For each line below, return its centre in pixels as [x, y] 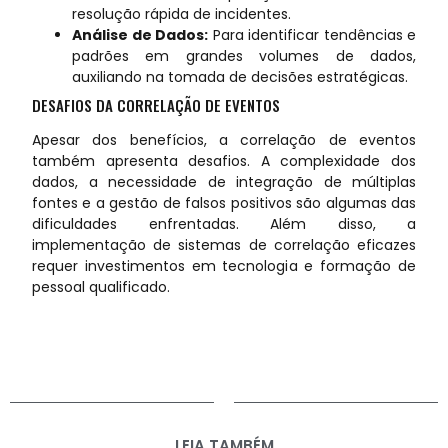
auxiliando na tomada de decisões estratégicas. [240, 76]
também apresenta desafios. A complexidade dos [224, 160]
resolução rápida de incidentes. [181, 13]
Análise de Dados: [140, 34]
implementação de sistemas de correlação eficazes [224, 244]
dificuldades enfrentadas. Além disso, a [224, 223]
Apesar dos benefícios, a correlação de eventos [224, 139]
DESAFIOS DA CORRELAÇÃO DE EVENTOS [156, 104]
